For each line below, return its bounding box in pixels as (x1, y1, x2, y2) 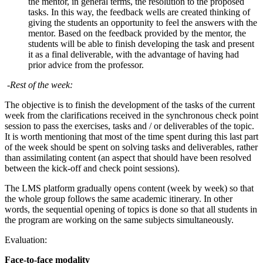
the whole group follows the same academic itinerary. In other (5, 194, 232, 204)
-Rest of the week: (7, 80, 73, 90)
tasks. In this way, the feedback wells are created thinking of (28, 7, 250, 18)
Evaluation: (5, 235, 49, 245)
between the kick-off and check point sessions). (5, 163, 180, 174)
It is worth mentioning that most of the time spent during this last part (5, 131, 258, 142)
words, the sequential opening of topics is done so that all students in (5, 204, 257, 215)
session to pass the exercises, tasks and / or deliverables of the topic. (5, 121, 254, 131)
